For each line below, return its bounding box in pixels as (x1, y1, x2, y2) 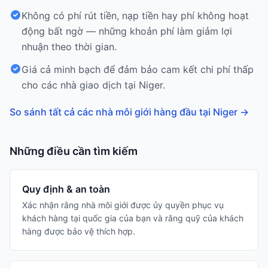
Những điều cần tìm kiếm (10, 145, 138, 157)
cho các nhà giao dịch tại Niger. (22, 79, 165, 91)
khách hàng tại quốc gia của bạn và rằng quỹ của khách (22, 213, 243, 223)
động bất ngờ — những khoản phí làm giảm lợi (22, 25, 232, 37)
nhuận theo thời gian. (22, 41, 117, 53)
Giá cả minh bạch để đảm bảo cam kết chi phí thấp (22, 63, 254, 75)
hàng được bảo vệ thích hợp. (22, 226, 135, 236)
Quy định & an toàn (22, 183, 110, 195)
